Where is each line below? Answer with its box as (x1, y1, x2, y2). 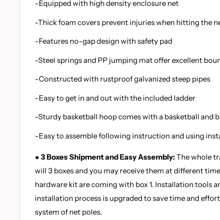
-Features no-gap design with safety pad (35, 36, 172, 46)
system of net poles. (35, 207, 102, 217)
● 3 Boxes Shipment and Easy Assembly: (35, 152, 175, 162)
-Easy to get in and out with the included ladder (35, 93, 195, 103)
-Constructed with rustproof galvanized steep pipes (35, 74, 210, 84)
